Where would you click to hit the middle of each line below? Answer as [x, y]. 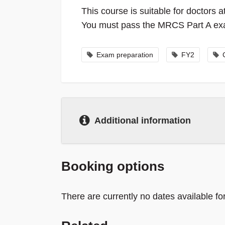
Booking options [113, 166]
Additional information [143, 121]
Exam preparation [125, 55]
